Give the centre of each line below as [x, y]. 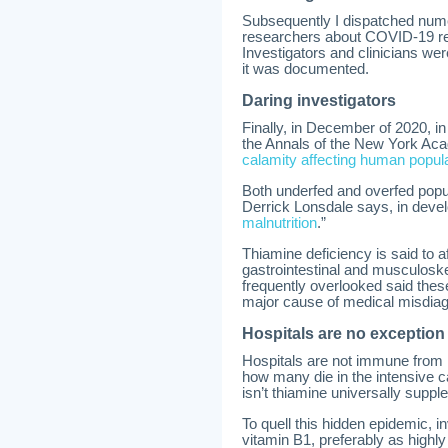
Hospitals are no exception [343, 333]
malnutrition [279, 223]
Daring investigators [319, 100]
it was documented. [305, 69]
